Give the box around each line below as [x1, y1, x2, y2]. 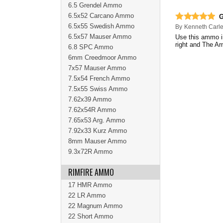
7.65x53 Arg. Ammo [68, 116, 125, 124]
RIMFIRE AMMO [68, 166, 114, 178]
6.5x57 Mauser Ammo [68, 33, 131, 40]
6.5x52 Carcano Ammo [68, 12, 134, 19]
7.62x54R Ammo [68, 106, 116, 113]
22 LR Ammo [68, 192, 106, 199]
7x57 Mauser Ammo [68, 64, 126, 72]
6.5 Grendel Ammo [68, 1, 122, 9]
